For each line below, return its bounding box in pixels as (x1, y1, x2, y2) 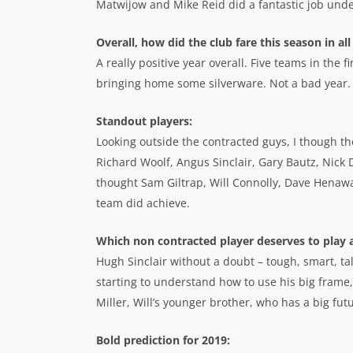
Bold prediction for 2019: (96, 333, 230, 347)
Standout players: (96, 113, 192, 128)
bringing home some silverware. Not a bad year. (96, 76, 351, 91)
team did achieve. (96, 195, 190, 210)
